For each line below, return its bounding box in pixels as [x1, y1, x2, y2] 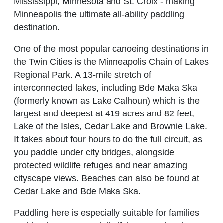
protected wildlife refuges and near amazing [14, 160, 187, 170]
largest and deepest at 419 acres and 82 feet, [14, 108, 194, 118]
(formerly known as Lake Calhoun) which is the [14, 95, 200, 106]
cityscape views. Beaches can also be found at [14, 173, 199, 183]
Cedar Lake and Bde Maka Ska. [14, 186, 141, 196]
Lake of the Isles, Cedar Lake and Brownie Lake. [14, 121, 207, 131]
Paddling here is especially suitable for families [14, 207, 199, 218]
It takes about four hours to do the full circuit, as [14, 134, 202, 144]
